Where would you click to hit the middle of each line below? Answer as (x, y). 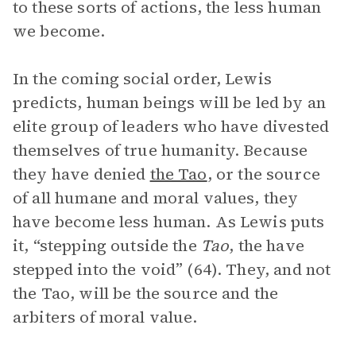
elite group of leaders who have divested (171, 126)
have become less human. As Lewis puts (169, 222)
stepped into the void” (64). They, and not (172, 269)
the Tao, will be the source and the (146, 293)
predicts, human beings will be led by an (169, 103)
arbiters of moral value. (107, 317)
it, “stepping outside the (107, 246)
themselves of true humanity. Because (161, 150)
